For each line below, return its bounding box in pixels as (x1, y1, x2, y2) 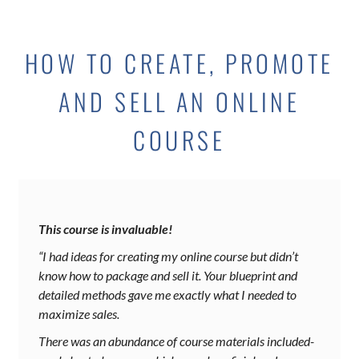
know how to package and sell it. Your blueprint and (38, 268, 297, 284)
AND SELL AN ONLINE (58, 83, 301, 120)
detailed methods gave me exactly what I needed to (38, 287, 296, 303)
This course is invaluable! (38, 221, 172, 237)
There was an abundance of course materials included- (38, 333, 314, 349)
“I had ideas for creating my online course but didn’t (38, 248, 298, 264)
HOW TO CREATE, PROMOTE (24, 45, 334, 82)
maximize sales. (38, 306, 119, 322)
